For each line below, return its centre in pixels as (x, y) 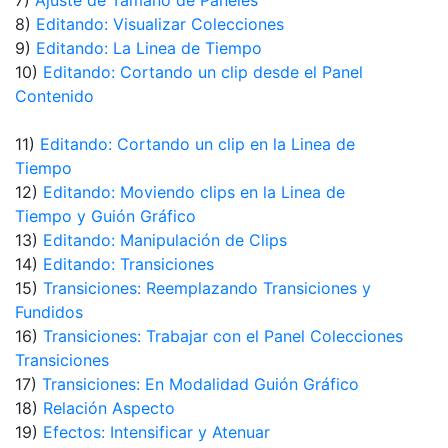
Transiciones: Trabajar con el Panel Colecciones (223, 336)
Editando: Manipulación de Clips (165, 240)
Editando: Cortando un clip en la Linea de (197, 144)
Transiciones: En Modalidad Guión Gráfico (200, 384)
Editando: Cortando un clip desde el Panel (203, 72)
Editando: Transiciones (128, 264)
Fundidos (49, 312)
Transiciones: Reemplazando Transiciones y (207, 288)
